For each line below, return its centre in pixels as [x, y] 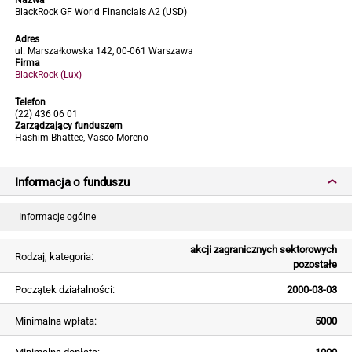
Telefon [30, 102]
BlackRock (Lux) [48, 75]
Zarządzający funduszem [69, 126]
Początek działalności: [65, 289]
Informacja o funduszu [72, 183]
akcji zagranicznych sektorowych [264, 249]
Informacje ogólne [57, 216]
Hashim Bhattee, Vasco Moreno [82, 137]
